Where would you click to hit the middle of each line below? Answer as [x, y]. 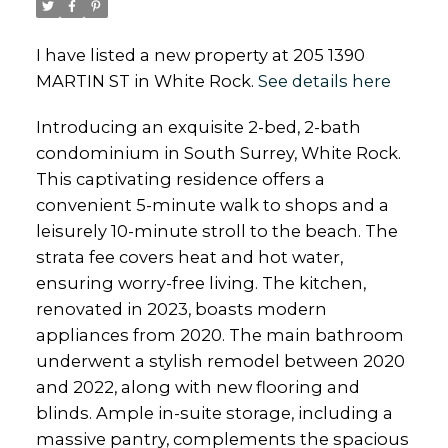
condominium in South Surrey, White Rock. [218, 152]
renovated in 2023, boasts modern [181, 308]
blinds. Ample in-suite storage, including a [214, 412]
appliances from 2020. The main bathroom [219, 334]
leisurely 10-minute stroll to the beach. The [216, 230]
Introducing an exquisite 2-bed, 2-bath [198, 126]
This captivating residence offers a [180, 178]
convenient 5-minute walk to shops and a [212, 204]
